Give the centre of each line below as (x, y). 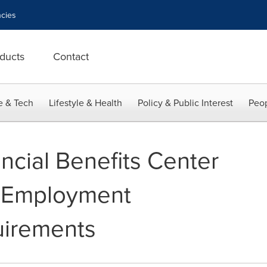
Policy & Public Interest (185, 103)
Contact (71, 56)
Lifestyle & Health (86, 103)
